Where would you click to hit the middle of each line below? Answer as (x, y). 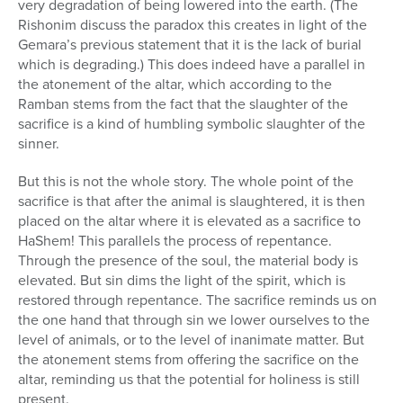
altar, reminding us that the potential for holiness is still (189, 379)
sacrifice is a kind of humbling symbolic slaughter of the (192, 123)
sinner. (39, 143)
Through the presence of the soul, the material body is (188, 260)
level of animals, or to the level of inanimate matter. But (191, 339)
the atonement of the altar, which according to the (175, 84)
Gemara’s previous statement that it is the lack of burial (190, 44)
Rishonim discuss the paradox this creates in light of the (193, 24)
